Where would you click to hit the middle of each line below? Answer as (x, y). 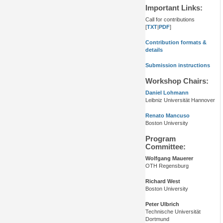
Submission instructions (178, 65)
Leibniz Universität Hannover (180, 100)
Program (161, 139)
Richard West (163, 181)
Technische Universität (173, 212)
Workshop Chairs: (177, 81)
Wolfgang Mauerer (169, 159)
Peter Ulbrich (162, 204)
